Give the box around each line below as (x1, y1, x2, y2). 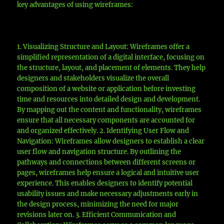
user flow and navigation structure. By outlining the (17, 147, 181, 156)
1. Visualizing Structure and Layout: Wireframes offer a (17, 42, 190, 51)
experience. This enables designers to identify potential (17, 178, 193, 187)
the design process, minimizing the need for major (17, 199, 179, 208)
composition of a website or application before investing (17, 84, 196, 93)
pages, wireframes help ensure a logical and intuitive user (17, 168, 199, 177)
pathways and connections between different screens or (17, 157, 196, 166)
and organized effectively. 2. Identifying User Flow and (17, 126, 189, 135)
